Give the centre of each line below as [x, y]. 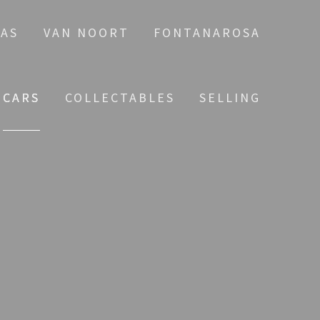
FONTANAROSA [207, 32]
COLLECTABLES [120, 97]
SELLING [230, 97]
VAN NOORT [86, 32]
